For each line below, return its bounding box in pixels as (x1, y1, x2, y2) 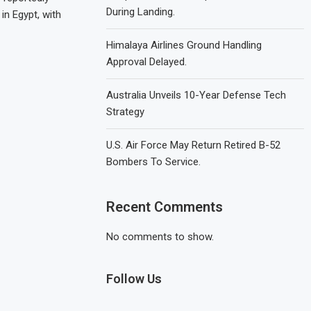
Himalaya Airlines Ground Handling (106, 39, 262, 51)
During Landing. (106, 6, 176, 18)
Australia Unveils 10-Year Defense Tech (106, 89, 287, 101)
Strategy (106, 106, 145, 118)
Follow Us (106, 271, 162, 286)
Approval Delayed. (106, 56, 187, 68)
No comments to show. (106, 230, 215, 243)
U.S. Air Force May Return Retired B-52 (106, 139, 281, 151)
